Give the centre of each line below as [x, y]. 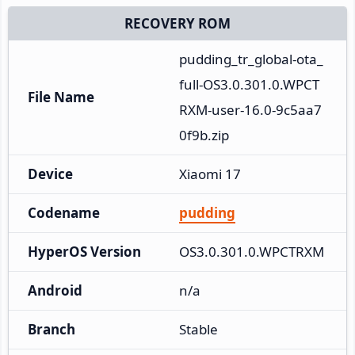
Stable [198, 329]
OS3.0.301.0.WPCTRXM [252, 251]
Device [50, 174]
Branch [52, 329]
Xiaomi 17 [210, 174]
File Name [61, 97]
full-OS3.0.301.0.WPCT [249, 84]
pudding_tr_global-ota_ [251, 59]
